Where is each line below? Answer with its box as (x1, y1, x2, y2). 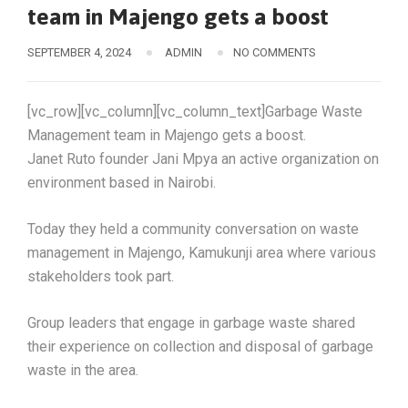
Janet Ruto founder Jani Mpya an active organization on (27, 150, 379, 168)
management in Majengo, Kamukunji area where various (27, 244, 376, 261)
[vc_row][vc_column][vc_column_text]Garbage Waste (27, 103, 362, 120)
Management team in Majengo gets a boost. (27, 127, 306, 144)
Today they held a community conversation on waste (27, 220, 359, 238)
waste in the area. (27, 362, 138, 379)
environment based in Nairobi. (27, 174, 216, 191)
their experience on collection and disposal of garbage (27, 338, 373, 355)
